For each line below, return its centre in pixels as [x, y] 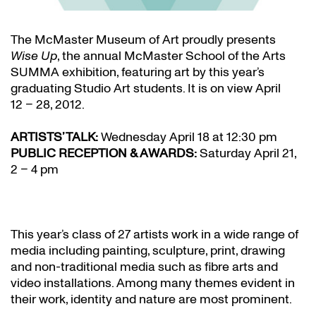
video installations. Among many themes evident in [153, 283]
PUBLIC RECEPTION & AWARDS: [104, 153]
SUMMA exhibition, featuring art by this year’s [138, 72]
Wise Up [34, 56]
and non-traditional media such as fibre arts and [144, 267]
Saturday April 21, [247, 153]
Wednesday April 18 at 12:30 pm [188, 137]
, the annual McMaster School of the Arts [171, 56]
